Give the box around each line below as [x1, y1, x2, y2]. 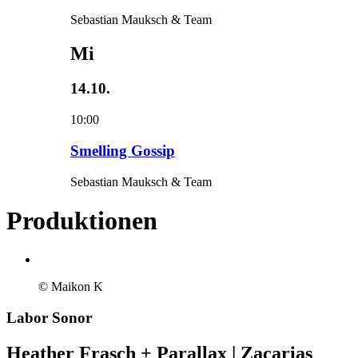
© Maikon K [38, 280, 103, 294]
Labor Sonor [6, 309, 92, 327]
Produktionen [6, 206, 157, 235]
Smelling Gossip [70, 141, 175, 159]
